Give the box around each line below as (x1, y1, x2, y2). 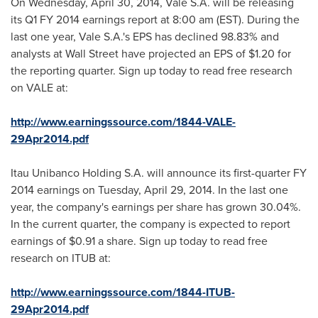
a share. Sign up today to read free (95, 233, 268, 249)
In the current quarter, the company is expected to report (11, 216, 290, 232)
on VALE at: (11, 79, 68, 96)
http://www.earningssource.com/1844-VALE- (11, 114, 236, 130)
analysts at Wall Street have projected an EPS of (11, 45, 248, 62)
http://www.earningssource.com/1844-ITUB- (11, 284, 235, 300)
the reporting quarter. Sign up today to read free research (11, 62, 292, 79)
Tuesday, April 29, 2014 (98, 182, 212, 198)
